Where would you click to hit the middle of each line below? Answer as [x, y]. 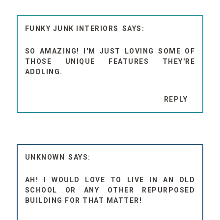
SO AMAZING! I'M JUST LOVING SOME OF [110, 51]
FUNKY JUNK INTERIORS [72, 29]
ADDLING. [44, 72]
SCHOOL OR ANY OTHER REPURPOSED [110, 190]
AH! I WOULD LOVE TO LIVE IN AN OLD [110, 180]
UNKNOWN [45, 157]
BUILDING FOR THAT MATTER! [83, 201]
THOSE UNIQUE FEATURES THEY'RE [110, 62]
